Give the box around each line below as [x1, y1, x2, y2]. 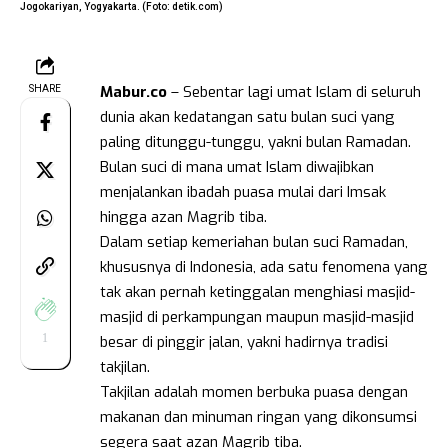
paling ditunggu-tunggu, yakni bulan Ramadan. [100, 131, 411, 152]
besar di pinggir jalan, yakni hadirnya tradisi [100, 331, 388, 352]
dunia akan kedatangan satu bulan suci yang [100, 106, 395, 127]
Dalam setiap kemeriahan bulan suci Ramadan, [100, 231, 408, 252]
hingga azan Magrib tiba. [100, 206, 267, 227]
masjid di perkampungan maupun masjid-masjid [100, 306, 414, 327]
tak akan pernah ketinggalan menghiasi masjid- [100, 281, 415, 302]
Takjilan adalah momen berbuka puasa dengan [100, 381, 408, 402]
